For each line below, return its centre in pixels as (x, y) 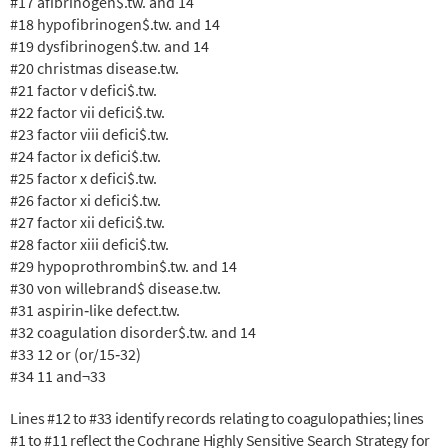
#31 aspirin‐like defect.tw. (96, 309)
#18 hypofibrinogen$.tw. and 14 (116, 23)
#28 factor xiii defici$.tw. (91, 243)
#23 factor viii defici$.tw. (91, 133)
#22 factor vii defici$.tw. (89, 111)
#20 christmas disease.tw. (96, 67)
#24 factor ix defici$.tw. (87, 155)
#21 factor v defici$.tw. (85, 89)
